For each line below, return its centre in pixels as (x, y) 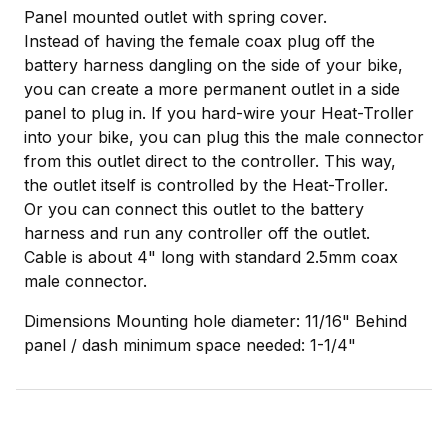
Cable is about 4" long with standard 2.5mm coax (211, 257)
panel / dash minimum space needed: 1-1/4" (190, 345)
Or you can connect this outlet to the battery (194, 209)
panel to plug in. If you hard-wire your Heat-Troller (219, 113)
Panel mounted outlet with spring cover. (175, 17)
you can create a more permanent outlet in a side (212, 89)
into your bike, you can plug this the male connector (224, 137)
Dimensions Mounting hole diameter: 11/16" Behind (215, 321)
